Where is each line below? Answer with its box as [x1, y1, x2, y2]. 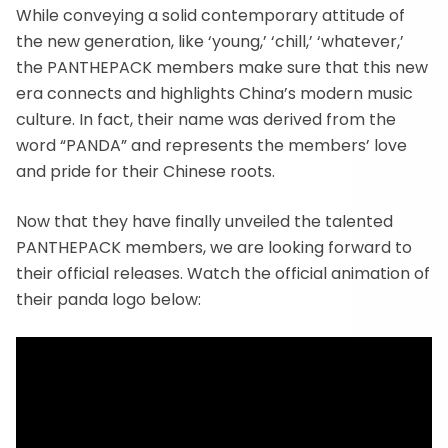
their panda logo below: [16, 288, 201, 311]
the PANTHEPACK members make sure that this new [16, 56, 428, 79]
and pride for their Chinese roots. [16, 160, 275, 183]
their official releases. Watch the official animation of [16, 262, 430, 285]
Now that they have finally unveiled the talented [16, 210, 393, 233]
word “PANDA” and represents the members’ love [16, 134, 407, 157]
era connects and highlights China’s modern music [16, 82, 413, 105]
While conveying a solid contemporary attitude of [16, 4, 405, 27]
